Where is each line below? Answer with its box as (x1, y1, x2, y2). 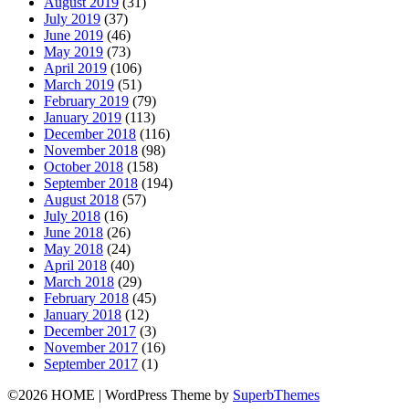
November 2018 (44, 142, 138, 158)
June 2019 (44, 26, 103, 43)
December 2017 (44, 322, 136, 339)
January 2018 (44, 306, 121, 322)
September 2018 (44, 174, 138, 191)
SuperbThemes (233, 386, 320, 403)
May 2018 (44, 240, 103, 257)
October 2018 (44, 158, 123, 174)
